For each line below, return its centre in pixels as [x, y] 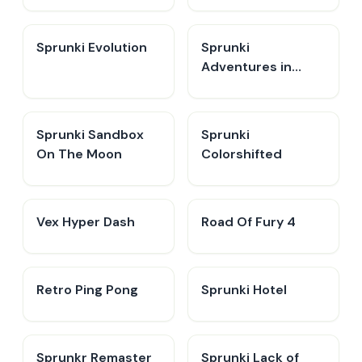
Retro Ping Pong [87, 290]
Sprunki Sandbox [90, 135]
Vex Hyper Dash [86, 222]
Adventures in [246, 67]
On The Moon [79, 154]
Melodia [226, 86]
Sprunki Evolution [92, 47]
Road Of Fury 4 [248, 222]
